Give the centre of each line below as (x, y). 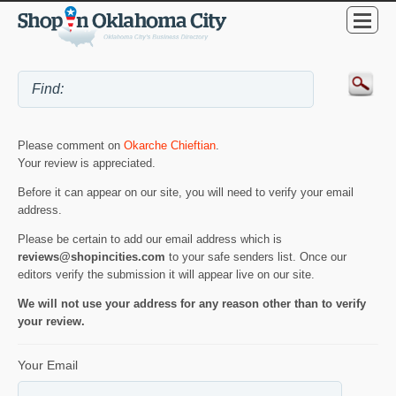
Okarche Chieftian (170, 145)
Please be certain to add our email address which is (150, 239)
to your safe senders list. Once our (256, 256)
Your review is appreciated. (87, 163)
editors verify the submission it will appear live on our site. (166, 274)
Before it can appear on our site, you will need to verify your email (186, 192)
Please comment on (71, 145)
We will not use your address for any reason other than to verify (192, 303)
